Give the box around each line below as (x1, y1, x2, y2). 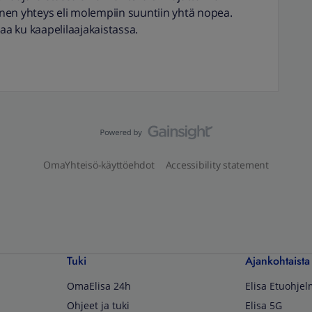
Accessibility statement (165, 158, 269, 171)
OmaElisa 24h (67, 279, 131, 292)
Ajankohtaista (245, 253, 310, 269)
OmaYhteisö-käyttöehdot (43, 158, 155, 171)
